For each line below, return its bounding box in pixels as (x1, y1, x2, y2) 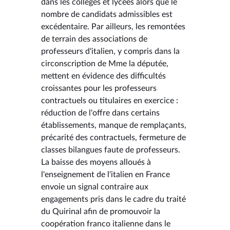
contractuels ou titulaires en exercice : (41, 96, 178, 105)
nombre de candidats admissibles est (41, 10, 172, 18)
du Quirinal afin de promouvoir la (41, 207, 160, 216)
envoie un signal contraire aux (41, 182, 148, 191)
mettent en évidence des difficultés (41, 71, 166, 80)
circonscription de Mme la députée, (41, 59, 168, 68)
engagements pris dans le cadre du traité (41, 195, 186, 203)
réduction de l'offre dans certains (41, 108, 160, 117)
